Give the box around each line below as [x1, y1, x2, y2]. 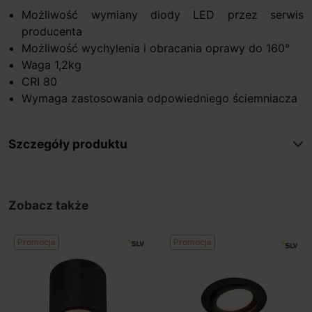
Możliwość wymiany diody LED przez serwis [22, 7, 304, 22]
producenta [22, 24, 83, 38]
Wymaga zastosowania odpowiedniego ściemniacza [22, 91, 298, 105]
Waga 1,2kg [22, 57, 82, 72]
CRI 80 [22, 74, 58, 88]
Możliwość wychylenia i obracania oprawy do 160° [22, 40, 290, 55]
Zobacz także [8, 197, 88, 212]
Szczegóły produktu [8, 136, 127, 151]
